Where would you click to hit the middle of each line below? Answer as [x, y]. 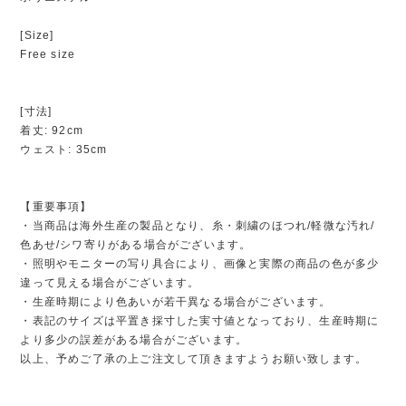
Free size [48, 54]
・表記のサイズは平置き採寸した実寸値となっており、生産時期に [200, 320]
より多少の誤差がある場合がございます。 [134, 339]
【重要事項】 [56, 206]
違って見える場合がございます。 [110, 282]
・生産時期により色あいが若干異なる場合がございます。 [176, 301]
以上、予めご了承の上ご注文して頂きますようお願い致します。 [194, 358]
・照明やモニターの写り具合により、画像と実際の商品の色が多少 [200, 263]
